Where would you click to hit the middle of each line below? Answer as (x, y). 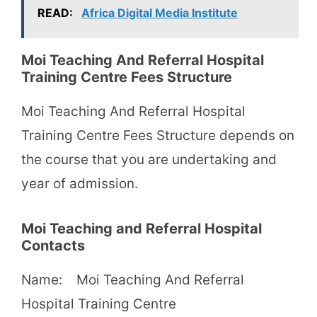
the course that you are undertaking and (149, 160)
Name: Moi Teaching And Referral (133, 280)
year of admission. (80, 184)
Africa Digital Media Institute (160, 13)
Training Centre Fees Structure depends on (158, 136)
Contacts (53, 246)
